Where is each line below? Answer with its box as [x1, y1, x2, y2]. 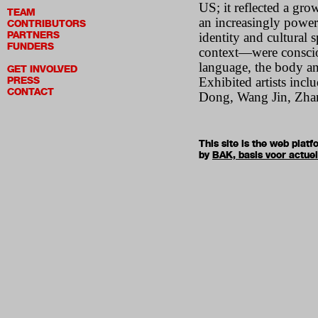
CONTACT [7, 86, 54, 98]
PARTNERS [7, 29, 60, 41]
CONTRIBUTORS [7, 18, 86, 30]
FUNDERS [7, 40, 54, 53]
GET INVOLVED [7, 63, 77, 75]
